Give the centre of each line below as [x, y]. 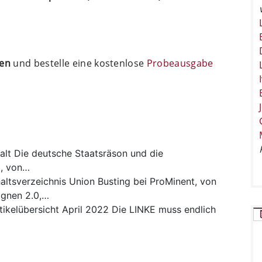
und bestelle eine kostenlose [79, 63]
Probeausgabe [180, 63]
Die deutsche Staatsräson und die [89, 153]
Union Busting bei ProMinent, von [143, 181]
